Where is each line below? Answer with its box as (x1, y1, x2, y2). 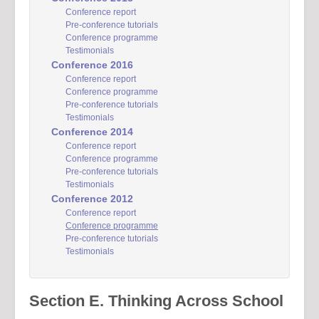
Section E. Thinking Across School (29, 292, 283, 310)
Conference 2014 (51, 126, 133, 137)
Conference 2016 (51, 59, 133, 70)
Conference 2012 (51, 193, 133, 204)
